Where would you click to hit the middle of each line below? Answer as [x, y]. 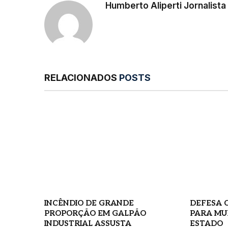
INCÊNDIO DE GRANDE [89, 203]
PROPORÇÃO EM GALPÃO [95, 213]
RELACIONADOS [82, 78]
